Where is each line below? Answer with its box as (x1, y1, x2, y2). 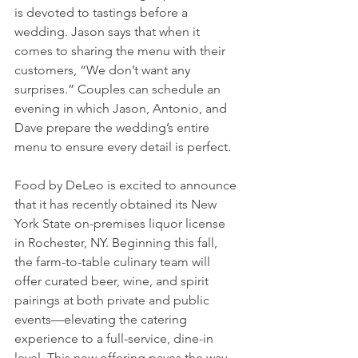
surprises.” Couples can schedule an (14, 82, 224, 97)
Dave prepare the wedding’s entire (14, 120, 213, 136)
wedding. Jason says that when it (14, 24, 203, 40)
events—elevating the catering (14, 312, 190, 328)
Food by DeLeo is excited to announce (14, 177, 240, 193)
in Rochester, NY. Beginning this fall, (14, 235, 221, 251)
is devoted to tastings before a (14, 5, 191, 21)
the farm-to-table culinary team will (14, 254, 213, 270)
